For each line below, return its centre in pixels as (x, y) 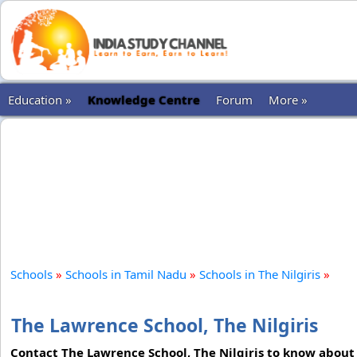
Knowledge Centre (144, 100)
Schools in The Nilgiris (260, 274)
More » (288, 100)
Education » (40, 100)
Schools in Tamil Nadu (126, 274)
